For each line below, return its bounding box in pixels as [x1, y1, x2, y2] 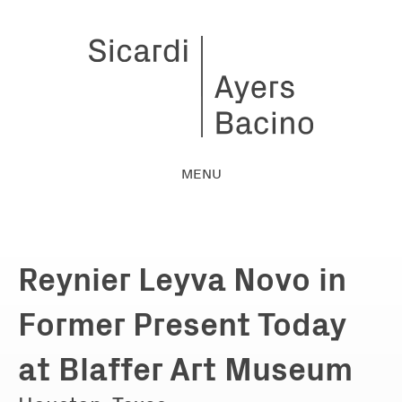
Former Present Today [18, 298, 345, 345]
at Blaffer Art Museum [18, 343, 353, 389]
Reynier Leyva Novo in [18, 253, 346, 300]
